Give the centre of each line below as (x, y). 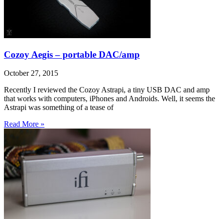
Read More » (24, 124)
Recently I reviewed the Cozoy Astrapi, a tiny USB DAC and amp (107, 90)
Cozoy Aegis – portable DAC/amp (72, 54)
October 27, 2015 (31, 73)
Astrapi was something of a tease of (59, 108)
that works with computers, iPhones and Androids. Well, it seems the (109, 99)
